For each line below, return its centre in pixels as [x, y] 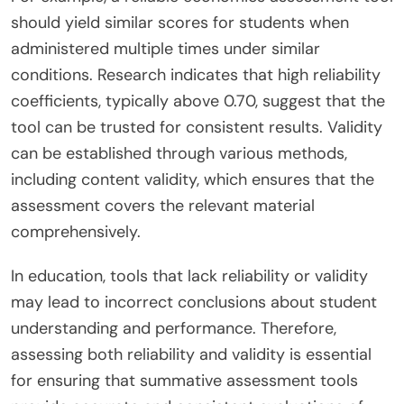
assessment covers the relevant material [163, 206]
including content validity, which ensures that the [193, 180]
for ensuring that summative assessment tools [184, 381]
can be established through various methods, [179, 154]
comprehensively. [76, 232]
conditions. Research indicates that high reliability [196, 75]
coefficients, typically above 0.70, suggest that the [198, 101]
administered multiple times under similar [165, 49]
